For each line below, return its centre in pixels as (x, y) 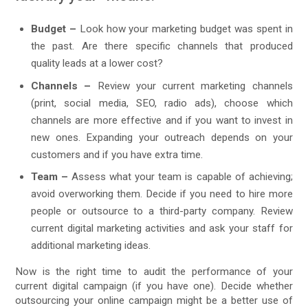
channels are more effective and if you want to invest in (162, 120)
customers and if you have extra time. (117, 154)
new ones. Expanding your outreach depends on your (162, 137)
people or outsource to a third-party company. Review (162, 211)
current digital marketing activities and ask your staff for (162, 229)
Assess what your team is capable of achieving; (180, 177)
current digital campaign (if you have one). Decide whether (154, 286)
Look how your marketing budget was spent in (184, 29)
